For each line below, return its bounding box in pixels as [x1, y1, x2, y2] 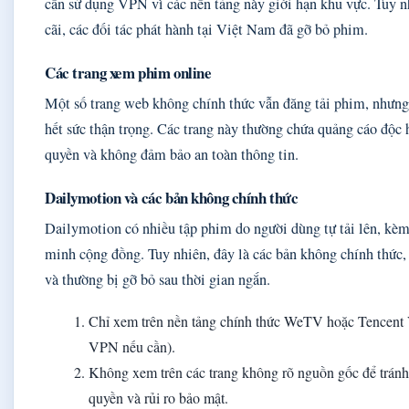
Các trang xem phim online [45, 61, 212, 85]
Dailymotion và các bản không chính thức [45, 186, 299, 210]
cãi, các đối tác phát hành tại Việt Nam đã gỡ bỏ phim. [45, 19, 368, 40]
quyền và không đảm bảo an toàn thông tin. [45, 144, 299, 165]
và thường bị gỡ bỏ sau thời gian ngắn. [45, 269, 270, 290]
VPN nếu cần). [89, 337, 175, 357]
